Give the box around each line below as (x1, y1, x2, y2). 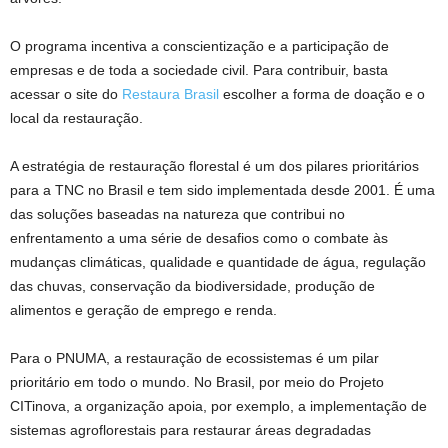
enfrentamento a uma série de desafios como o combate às (10, 230, 388, 247)
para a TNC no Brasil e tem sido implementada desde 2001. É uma (10, 182, 435, 199)
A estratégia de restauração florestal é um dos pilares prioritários (10, 158, 419, 175)
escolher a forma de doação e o (223, 86, 425, 103)
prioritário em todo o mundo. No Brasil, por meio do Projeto (10, 374, 384, 391)
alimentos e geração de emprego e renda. (10, 302, 277, 319)
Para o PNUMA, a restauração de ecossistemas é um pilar (10, 350, 379, 367)
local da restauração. (10, 110, 143, 127)
